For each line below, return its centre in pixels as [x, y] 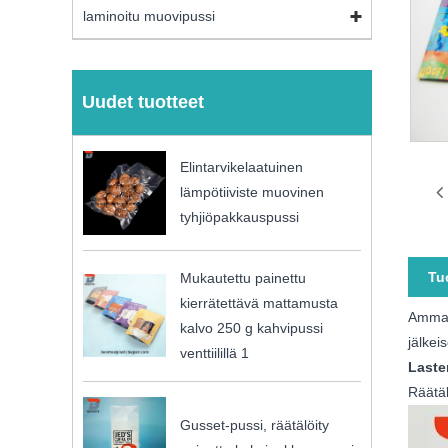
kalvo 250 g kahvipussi [252, 327]
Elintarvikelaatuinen [242, 167]
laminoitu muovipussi [149, 16]
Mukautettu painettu [243, 277]
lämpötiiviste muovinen [252, 192]
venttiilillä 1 [215, 352]
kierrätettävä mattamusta [259, 302]
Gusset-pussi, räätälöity [255, 425]
